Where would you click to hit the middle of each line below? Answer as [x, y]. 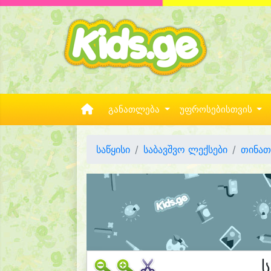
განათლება [135, 109]
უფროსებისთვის [217, 109]
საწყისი [113, 149]
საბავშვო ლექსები [185, 149]
